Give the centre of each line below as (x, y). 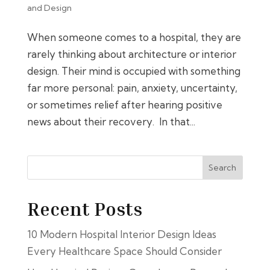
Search (223, 167)
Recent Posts (84, 209)
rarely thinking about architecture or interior (131, 54)
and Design (49, 8)
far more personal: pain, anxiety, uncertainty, (132, 87)
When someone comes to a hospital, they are (134, 37)
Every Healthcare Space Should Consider (124, 251)
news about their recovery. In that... (111, 121)
